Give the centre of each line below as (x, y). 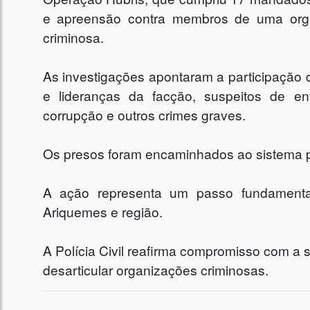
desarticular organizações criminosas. (155, 270)
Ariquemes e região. (102, 212)
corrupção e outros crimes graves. (144, 115)
